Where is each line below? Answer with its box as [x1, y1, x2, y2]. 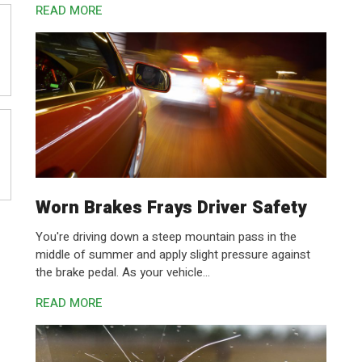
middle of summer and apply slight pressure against [36, 246, 310, 263]
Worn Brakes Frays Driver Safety [36, 195, 306, 221]
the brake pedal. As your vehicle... [36, 263, 210, 281]
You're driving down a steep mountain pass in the [36, 228, 297, 246]
